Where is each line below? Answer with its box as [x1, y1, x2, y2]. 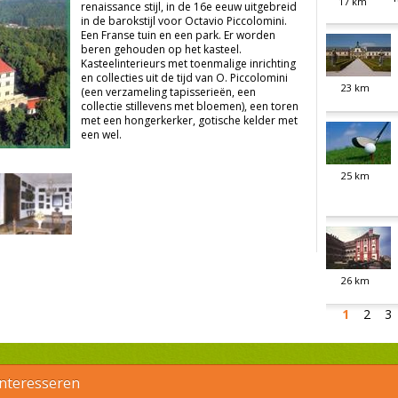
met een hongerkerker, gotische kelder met [81, 113, 298, 129]
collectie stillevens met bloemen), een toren [81, 99, 298, 115]
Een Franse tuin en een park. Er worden [81, 28, 275, 44]
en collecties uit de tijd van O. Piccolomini [81, 70, 288, 86]
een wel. [81, 127, 122, 143]
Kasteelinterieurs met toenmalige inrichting [81, 56, 296, 72]
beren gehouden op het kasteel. [81, 42, 242, 58]
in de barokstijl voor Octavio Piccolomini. [81, 13, 287, 29]
